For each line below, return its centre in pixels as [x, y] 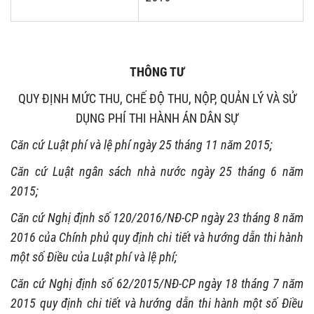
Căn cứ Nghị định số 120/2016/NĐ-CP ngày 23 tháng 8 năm [157, 217]
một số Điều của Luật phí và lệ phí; [94, 257]
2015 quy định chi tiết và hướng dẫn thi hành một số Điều [157, 303]
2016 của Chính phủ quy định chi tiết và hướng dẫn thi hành [157, 237]
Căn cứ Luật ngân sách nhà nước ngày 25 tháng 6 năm [157, 171]
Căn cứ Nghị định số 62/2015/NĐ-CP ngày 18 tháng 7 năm [157, 283]
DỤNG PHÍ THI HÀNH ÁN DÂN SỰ [157, 118]
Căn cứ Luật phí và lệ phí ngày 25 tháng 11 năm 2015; [142, 144]
